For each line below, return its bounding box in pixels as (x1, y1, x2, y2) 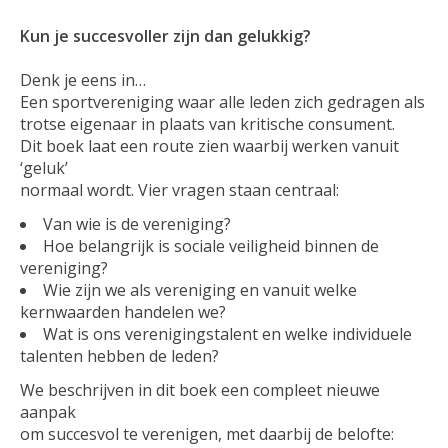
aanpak (20, 401, 76, 424)
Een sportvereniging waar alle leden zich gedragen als (20, 91, 425, 114)
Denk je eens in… (20, 69, 146, 92)
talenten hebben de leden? (20, 345, 219, 368)
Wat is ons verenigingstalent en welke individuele (43, 323, 412, 346)
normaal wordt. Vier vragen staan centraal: (20, 179, 339, 202)
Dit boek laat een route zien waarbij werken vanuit (20, 135, 399, 158)
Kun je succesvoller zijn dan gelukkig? (20, 25, 311, 48)
